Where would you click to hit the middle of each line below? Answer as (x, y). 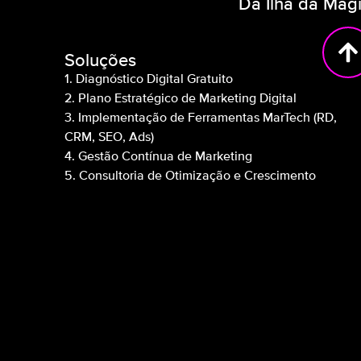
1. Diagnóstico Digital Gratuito (149, 80)
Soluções (100, 62)
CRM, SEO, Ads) (109, 138)
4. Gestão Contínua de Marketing (158, 158)
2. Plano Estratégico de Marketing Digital (180, 100)
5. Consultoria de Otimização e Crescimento (190, 177)
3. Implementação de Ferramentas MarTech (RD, (201, 119)
